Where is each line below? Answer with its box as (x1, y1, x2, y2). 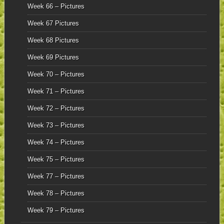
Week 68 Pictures (27, 36, 79, 44)
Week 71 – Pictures (27, 87, 84, 95)
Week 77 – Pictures (27, 172, 84, 180)
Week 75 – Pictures (27, 155, 84, 163)
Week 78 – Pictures (27, 189, 84, 197)
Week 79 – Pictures (27, 206, 84, 214)
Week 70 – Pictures (27, 70, 84, 78)
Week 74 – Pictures (27, 138, 84, 146)
